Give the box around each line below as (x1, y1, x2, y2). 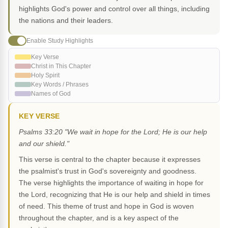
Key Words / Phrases (31, 81, 89, 89)
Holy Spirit (31, 72, 60, 79)
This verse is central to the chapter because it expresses (19, 155, 201, 164)
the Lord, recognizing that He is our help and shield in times (19, 190, 210, 199)
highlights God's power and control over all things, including (19, 5, 210, 13)
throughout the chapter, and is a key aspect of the (19, 214, 179, 222)
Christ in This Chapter (31, 63, 91, 70)
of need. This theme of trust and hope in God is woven (19, 202, 194, 211)
